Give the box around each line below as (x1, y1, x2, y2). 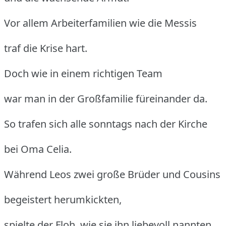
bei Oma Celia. (4, 142, 72, 156)
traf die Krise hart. (4, 41, 87, 55)
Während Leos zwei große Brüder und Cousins (4, 167, 220, 181)
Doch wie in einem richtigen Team (4, 66, 162, 80)
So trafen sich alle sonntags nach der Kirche (4, 117, 207, 131)
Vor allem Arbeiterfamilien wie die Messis (4, 16, 197, 30)
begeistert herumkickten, (4, 192, 122, 206)
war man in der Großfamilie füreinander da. (4, 91, 207, 105)
